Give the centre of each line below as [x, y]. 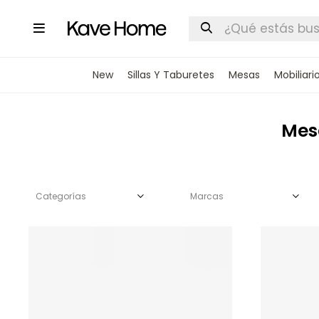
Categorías [61, 196]
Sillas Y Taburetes [171, 75]
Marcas [207, 196]
